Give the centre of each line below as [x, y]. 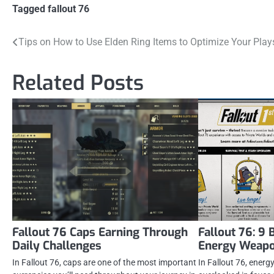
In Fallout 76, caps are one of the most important [104, 262]
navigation [47, 67]
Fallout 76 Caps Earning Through [100, 232]
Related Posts [78, 83]
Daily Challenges [57, 245]
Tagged [30, 9]
